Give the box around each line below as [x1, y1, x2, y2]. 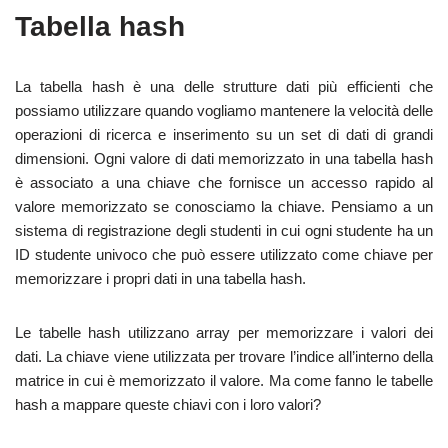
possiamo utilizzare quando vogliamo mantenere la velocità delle [15, 102, 433, 119]
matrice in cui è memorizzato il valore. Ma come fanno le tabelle [15, 372, 433, 389]
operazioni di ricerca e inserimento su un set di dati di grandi [15, 126, 433, 143]
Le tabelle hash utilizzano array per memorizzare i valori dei [15, 324, 433, 341]
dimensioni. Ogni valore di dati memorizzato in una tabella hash [15, 150, 433, 167]
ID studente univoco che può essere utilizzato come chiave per [15, 246, 433, 263]
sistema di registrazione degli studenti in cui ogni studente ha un [15, 222, 433, 239]
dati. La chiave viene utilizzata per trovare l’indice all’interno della [15, 348, 433, 365]
